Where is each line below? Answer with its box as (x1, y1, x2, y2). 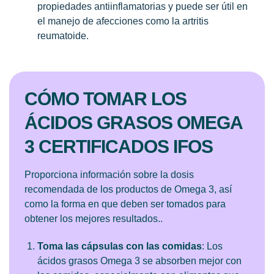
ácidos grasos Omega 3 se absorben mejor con (37, 255, 242, 266)
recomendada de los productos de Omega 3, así (24, 183, 232, 194)
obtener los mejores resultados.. (24, 213, 163, 224)
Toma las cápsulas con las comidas (37, 240, 202, 251)
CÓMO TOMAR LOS (24, 88, 187, 109)
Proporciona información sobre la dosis (24, 169, 194, 180)
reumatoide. (37, 30, 89, 41)
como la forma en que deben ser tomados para (24, 198, 226, 209)
